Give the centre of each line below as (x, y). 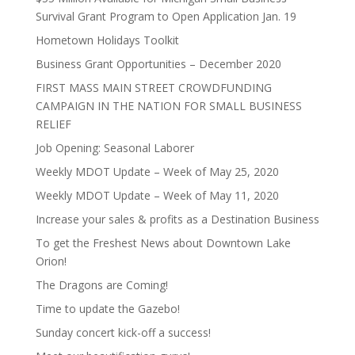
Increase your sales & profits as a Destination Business (177, 219)
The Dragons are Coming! (101, 285)
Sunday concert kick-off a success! (124, 332)
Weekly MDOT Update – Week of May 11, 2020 (157, 195)
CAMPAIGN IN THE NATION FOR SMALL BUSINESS (168, 106)
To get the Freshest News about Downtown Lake (163, 243)
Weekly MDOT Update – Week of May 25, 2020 (157, 172)
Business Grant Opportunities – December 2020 (158, 64)
